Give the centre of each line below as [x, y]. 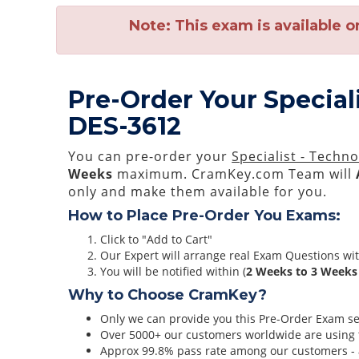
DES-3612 [125, 126]
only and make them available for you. [198, 192]
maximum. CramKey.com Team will [235, 174]
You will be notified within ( [173, 271]
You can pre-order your [150, 156]
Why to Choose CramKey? [168, 295]
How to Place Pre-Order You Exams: [205, 216]
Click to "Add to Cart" [157, 239]
